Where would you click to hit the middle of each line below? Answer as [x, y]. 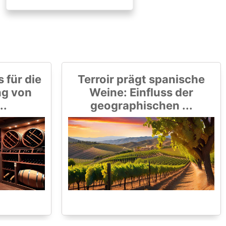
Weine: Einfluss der [141, 93]
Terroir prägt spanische [141, 79]
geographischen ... [141, 106]
